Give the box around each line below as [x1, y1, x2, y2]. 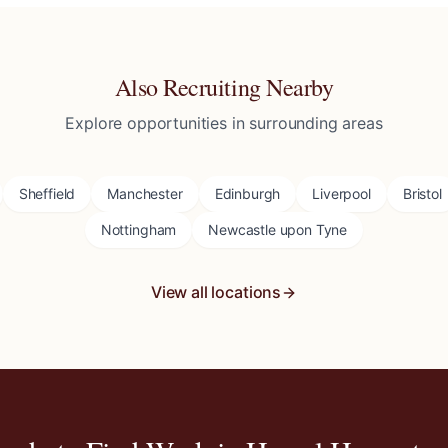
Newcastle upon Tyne [208, 221, 348, 238]
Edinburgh [214, 185, 281, 202]
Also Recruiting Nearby [114, 71, 334, 103]
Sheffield [18, 185, 76, 202]
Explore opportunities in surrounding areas [65, 113, 383, 133]
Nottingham [100, 221, 177, 238]
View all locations [150, 282, 282, 302]
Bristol [402, 185, 442, 202]
